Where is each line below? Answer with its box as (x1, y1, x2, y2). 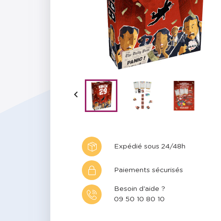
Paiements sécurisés (114, 166, 183, 174)
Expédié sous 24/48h (114, 143, 185, 150)
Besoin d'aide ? (114, 185, 165, 193)
